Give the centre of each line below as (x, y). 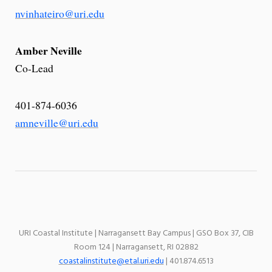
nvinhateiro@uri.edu (60, 14)
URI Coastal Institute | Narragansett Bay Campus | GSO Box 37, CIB (136, 234)
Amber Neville (49, 51)
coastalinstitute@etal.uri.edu (111, 262)
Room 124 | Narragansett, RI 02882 (136, 248)
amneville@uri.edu (57, 123)
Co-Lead (34, 68)
